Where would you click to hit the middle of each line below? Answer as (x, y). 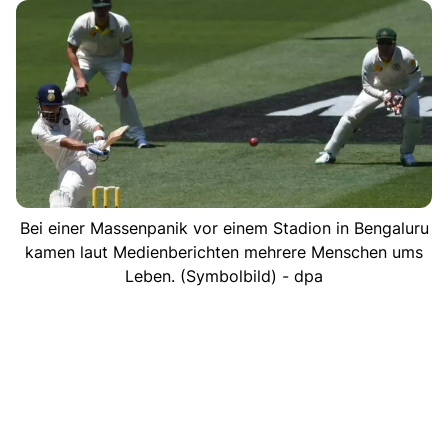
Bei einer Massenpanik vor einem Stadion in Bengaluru (224, 227)
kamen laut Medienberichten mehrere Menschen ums (224, 251)
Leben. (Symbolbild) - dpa (224, 275)
